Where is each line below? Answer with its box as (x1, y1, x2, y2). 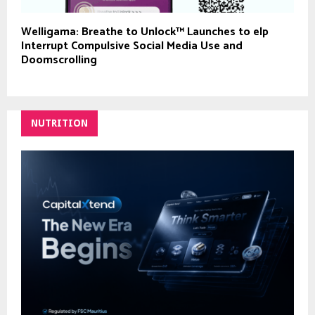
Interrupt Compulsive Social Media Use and (21, 36, 243, 56)
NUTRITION (31, 117, 88, 129)
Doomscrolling (21, 50, 97, 70)
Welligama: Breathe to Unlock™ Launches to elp (21, 22, 269, 41)
